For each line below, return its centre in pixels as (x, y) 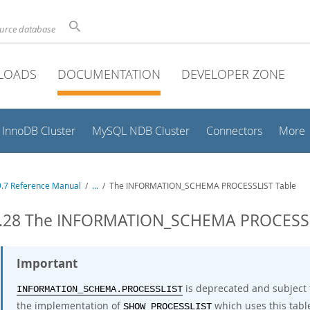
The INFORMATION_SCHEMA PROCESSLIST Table (203, 186)
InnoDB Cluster (39, 131)
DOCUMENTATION (109, 74)
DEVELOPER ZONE (233, 74)
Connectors (234, 131)
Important (47, 263)
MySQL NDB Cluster (141, 131)
